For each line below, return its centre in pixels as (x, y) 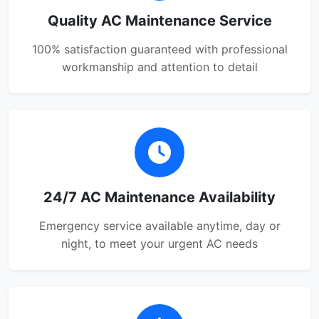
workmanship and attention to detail (159, 67)
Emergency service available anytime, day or (159, 226)
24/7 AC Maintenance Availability (159, 197)
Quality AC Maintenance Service (159, 21)
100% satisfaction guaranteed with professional (159, 49)
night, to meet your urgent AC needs (159, 244)
